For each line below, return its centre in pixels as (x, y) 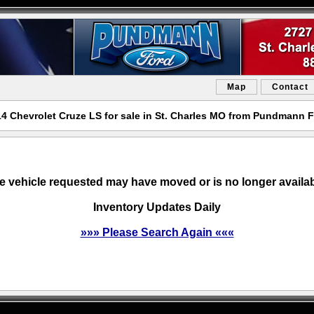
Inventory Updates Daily (157, 207)
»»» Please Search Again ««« (157, 232)
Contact (290, 87)
